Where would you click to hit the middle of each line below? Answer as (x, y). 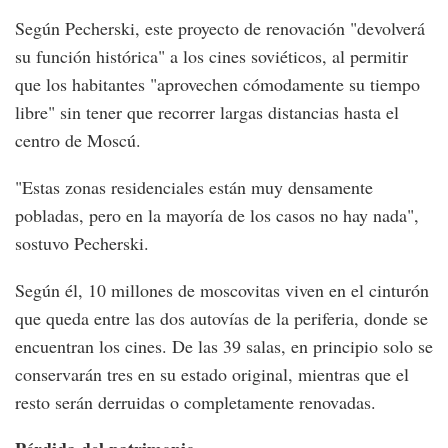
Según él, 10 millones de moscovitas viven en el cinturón (222, 290)
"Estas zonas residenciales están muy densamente (194, 187)
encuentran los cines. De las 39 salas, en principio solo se (224, 346)
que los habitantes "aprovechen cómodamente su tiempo (217, 84)
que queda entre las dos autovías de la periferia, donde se (221, 318)
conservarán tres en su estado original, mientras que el (212, 374)
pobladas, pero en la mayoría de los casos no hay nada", (217, 215)
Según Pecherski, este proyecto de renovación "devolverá (220, 28)
